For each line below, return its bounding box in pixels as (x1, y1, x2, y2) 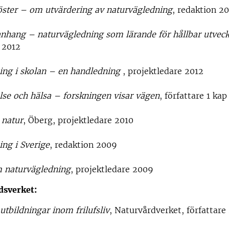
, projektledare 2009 (71, 164, 153, 174)
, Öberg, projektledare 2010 (23, 115, 133, 125)
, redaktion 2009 (50, 140, 117, 150)
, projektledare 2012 (120, 66, 203, 76)
